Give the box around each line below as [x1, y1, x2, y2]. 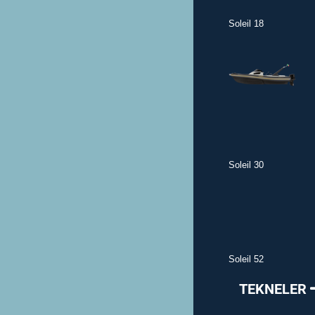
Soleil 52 [228, 253, 264, 264]
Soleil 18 [228, 18, 264, 29]
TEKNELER [238, 280, 310, 297]
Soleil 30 [228, 159, 264, 170]
